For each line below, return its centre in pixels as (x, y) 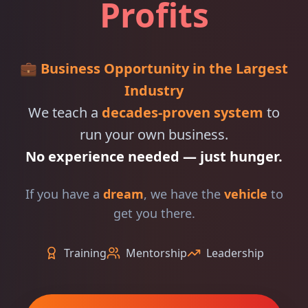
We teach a (65, 112)
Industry (154, 90)
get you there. (154, 213)
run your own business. (154, 134)
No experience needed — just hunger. (154, 156)
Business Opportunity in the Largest (164, 68)
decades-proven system (183, 112)
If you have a (64, 194)
